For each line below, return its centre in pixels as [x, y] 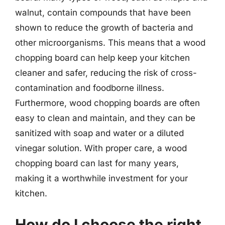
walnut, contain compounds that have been [103, 13]
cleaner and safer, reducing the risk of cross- [106, 73]
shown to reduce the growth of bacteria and [104, 28]
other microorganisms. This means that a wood [110, 43]
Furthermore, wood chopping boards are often [107, 103]
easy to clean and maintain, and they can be [105, 118]
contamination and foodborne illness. [90, 88]
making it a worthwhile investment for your [101, 178]
